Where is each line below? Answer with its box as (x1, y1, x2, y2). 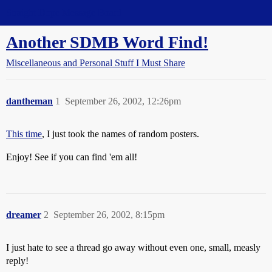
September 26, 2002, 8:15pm (53, 209, 165, 220)
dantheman (6, 96, 53, 106)
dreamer (6, 209, 41, 220)
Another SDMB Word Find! (6, 33, 208, 52)
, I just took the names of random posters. (42, 129, 199, 139)
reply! (6, 256, 29, 266)
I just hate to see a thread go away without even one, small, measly (6, 242, 260, 253)
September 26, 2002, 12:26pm (65, 96, 181, 106)
